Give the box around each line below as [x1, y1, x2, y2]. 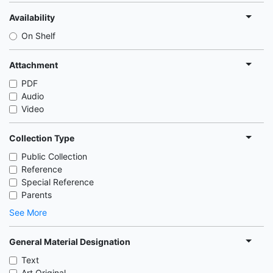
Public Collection [21, 151, 87, 161]
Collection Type [9, 132, 74, 143]
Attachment [9, 59, 58, 70]
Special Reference [21, 177, 94, 187]
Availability [9, 12, 55, 23]
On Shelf [21, 30, 55, 41]
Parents [21, 190, 52, 200]
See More [9, 207, 47, 218]
